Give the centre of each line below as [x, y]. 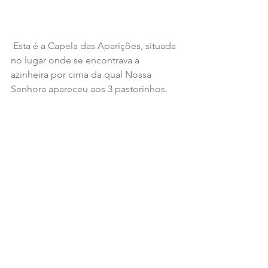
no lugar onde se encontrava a [76, 60]
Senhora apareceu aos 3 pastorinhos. [90, 89]
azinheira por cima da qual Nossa [82, 74]
